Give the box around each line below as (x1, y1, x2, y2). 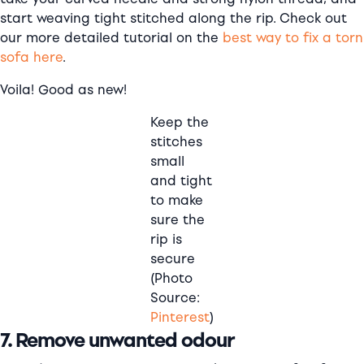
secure (150, 250, 195, 266)
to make (150, 192, 203, 208)
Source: (150, 289, 200, 305)
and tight (150, 172, 212, 188)
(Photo (150, 270, 193, 286)
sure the (150, 211, 205, 227)
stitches (150, 133, 202, 149)
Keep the (150, 114, 209, 130)
